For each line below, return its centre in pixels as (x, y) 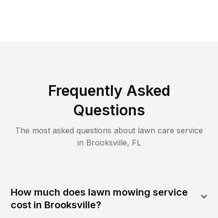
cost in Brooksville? (56, 205)
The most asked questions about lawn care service (109, 130)
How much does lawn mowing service (100, 192)
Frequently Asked (109, 90)
